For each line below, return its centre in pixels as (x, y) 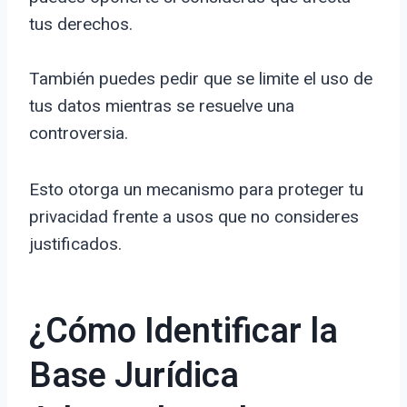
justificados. (75, 244)
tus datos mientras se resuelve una (162, 106)
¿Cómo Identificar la (184, 332)
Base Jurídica (134, 377)
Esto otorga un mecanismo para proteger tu (196, 190)
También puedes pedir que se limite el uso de (201, 79)
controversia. (79, 134)
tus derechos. (81, 25)
